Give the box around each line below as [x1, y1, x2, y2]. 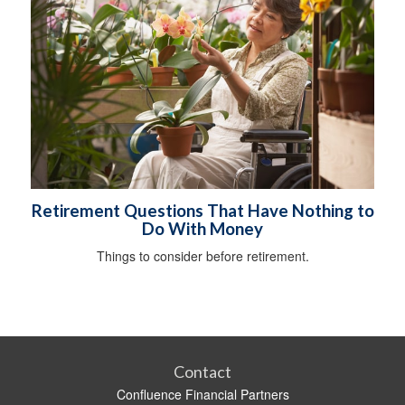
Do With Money [142, 219, 263, 240]
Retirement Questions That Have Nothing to [31, 201, 374, 221]
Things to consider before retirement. [96, 247, 309, 266]
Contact [174, 362, 231, 382]
